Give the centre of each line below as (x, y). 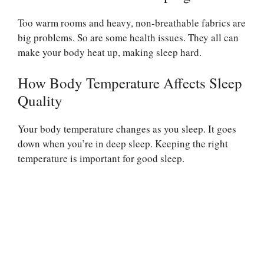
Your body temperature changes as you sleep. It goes (127, 129)
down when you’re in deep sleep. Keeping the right (123, 144)
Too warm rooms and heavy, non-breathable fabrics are (132, 22)
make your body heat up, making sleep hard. (110, 52)
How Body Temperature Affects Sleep (130, 83)
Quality (40, 101)
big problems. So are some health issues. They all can (128, 37)
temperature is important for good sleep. (101, 159)
